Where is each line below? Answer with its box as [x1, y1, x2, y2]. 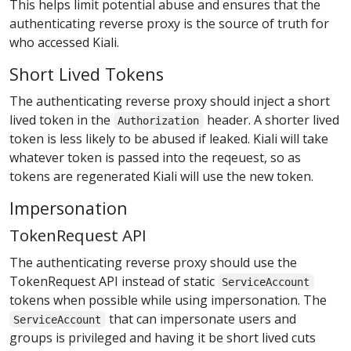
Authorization [118, 114, 200, 128]
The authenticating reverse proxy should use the [9, 253, 297, 271]
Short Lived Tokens [9, 62, 164, 85]
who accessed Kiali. [9, 33, 119, 51]
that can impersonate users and [105, 309, 296, 327]
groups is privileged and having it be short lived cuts [9, 328, 316, 346]
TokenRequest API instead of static [9, 272, 218, 290]
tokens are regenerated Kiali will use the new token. [9, 168, 313, 186]
